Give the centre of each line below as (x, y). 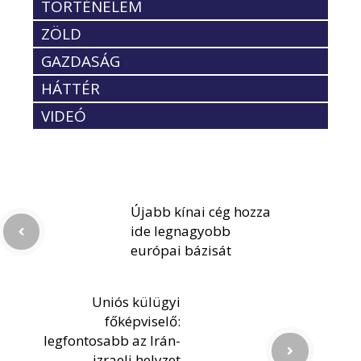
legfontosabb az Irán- (112, 341)
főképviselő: (143, 322)
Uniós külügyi (136, 302)
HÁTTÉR (71, 89)
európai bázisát (181, 251)
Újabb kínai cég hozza (201, 212)
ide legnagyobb (180, 231)
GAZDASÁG (81, 62)
